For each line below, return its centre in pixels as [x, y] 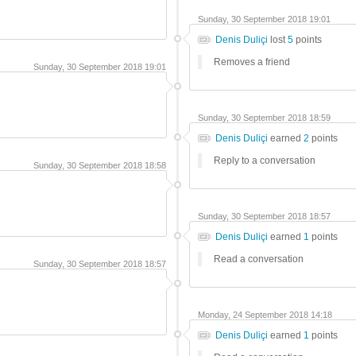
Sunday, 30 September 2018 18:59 [264, 118]
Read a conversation [259, 259]
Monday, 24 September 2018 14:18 [265, 315]
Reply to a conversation [265, 161]
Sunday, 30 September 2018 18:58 [100, 165]
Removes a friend [252, 62]
